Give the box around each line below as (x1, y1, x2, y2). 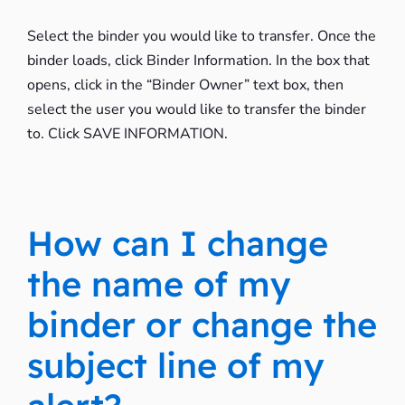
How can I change (26, 221, 328, 265)
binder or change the (26, 303, 377, 346)
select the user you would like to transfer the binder (26, 99, 366, 119)
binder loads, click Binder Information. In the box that (26, 51, 370, 71)
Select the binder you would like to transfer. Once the (26, 26, 376, 46)
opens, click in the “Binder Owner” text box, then (26, 75, 344, 95)
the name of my (26, 262, 291, 306)
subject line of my (26, 344, 325, 387)
